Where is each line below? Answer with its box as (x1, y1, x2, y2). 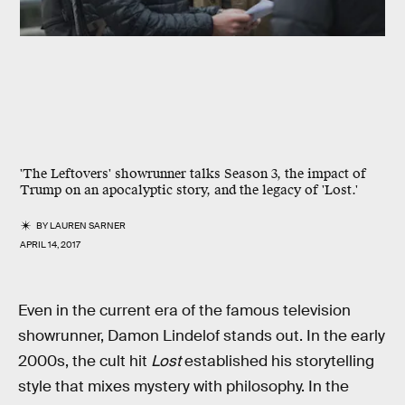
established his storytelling (181, 352, 374, 371)
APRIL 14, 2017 (20, 239, 80, 250)
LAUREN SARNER (50, 220, 127, 231)
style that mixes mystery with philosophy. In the (18, 377, 349, 396)
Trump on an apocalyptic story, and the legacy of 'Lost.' (20, 182, 358, 199)
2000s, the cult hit (18, 352, 151, 371)
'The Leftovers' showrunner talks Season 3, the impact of (20, 165, 366, 183)
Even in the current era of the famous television (18, 301, 351, 320)
